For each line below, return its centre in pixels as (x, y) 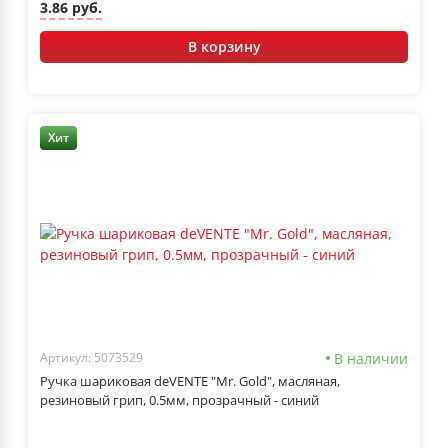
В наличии (371, 358)
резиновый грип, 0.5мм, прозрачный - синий (179, 399)
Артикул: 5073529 (91, 358)
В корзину (224, 46)
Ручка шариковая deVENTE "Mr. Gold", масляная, (190, 380)
